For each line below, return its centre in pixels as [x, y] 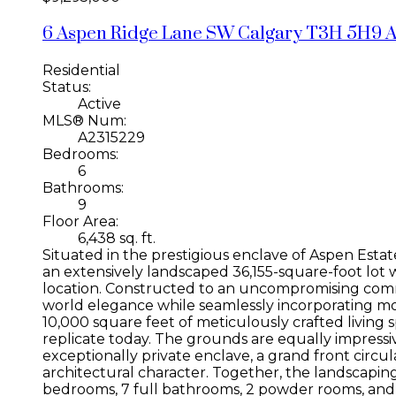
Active [99, 103]
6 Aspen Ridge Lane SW [140, 34]
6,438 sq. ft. [117, 238]
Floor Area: [80, 221]
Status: [67, 87]
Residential [81, 70]
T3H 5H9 [344, 34]
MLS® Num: [84, 120]
